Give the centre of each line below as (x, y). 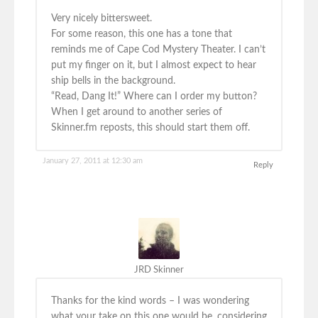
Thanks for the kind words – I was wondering (150, 301)
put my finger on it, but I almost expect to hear (154, 66)
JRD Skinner (159, 270)
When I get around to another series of (137, 113)
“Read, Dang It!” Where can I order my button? (154, 97)
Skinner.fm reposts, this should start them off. (150, 128)
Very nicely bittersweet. (102, 19)
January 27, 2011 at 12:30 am (93, 161)
